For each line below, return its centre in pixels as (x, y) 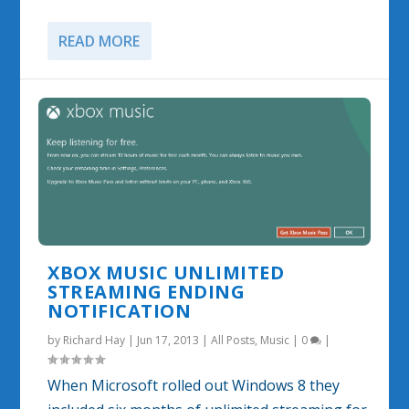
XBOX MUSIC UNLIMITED (166, 272)
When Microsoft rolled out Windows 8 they (194, 385)
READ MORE (100, 41)
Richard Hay (94, 340)
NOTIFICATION (120, 310)
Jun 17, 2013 (168, 340)
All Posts (233, 340)
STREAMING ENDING (147, 291)
